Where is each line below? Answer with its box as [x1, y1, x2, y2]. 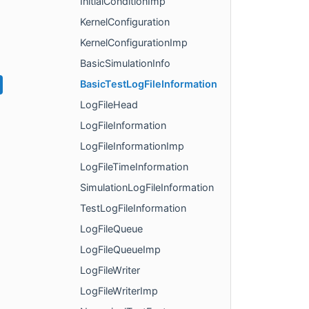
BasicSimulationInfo [80, 57, 170, 70]
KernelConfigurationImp [80, 37, 188, 49]
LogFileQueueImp [80, 243, 161, 256]
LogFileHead [80, 99, 138, 111]
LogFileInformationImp [80, 140, 184, 152]
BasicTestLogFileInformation [80, 78, 217, 90]
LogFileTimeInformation [80, 161, 188, 173]
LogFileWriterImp [80, 285, 158, 297]
